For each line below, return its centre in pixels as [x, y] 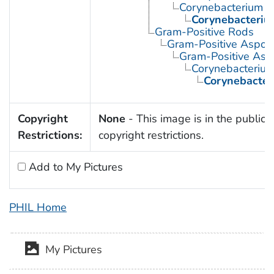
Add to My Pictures [74, 167]
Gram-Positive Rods [204, 31]
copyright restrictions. [151, 135]
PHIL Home [38, 207]
